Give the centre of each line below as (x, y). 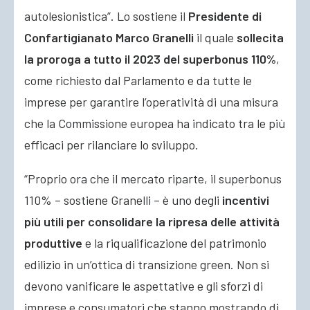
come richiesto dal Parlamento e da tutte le (138, 80)
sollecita (260, 37)
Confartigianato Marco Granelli (109, 37)
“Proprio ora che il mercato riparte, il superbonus (153, 179)
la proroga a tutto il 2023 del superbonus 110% (150, 59)
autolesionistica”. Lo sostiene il (106, 16)
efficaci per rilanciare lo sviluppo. (111, 145)
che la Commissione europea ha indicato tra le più (155, 123)
